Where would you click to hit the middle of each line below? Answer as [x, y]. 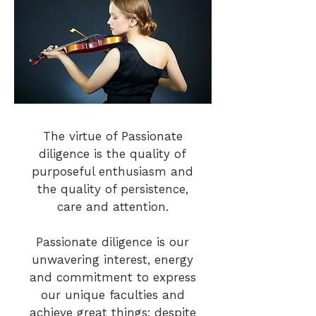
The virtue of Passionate [113, 136]
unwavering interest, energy [113, 260]
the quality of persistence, [113, 189]
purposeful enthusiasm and [113, 171]
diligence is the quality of [113, 154]
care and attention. [113, 207]
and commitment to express [113, 277]
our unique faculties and [113, 295]
